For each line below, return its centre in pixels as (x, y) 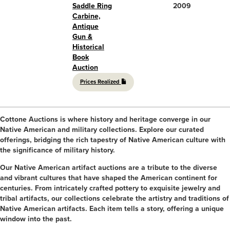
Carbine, (87, 16)
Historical (88, 47)
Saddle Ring (92, 6)
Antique (85, 26)
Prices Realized (100, 82)
